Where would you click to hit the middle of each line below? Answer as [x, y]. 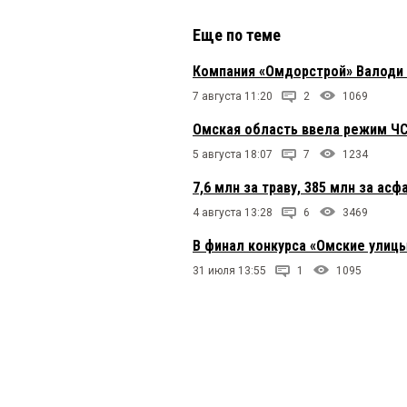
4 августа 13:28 [233, 213]
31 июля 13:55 [229, 271]
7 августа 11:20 [233, 97]
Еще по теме [237, 35]
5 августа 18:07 [233, 155]
